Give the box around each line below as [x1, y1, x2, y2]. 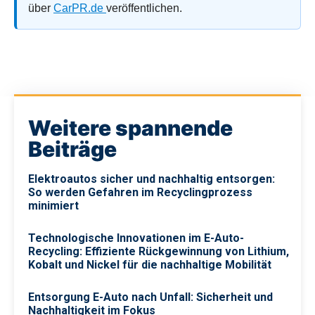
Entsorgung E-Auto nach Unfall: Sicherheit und [28, 290, 273, 304]
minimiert [28, 198, 79, 212]
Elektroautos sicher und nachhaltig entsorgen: [28, 172, 275, 186]
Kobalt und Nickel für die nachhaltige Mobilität [28, 257, 271, 271]
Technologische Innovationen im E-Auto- [28, 231, 244, 245]
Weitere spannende [28, 115, 233, 141]
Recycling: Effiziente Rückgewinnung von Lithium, [28, 244, 289, 258]
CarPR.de [53, 1, 106, 14]
